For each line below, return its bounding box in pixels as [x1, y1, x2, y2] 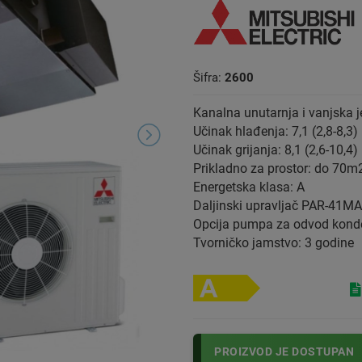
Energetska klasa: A [193, 179, 305, 195]
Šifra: [193, 69, 225, 85]
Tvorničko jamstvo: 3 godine [193, 234, 354, 250]
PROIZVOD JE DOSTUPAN [214, 344, 354, 358]
